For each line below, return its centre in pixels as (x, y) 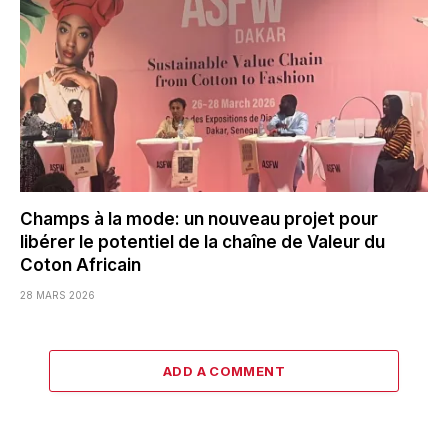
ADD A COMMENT (224, 370)
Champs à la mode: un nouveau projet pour (199, 218)
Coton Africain (86, 264)
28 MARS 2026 (57, 294)
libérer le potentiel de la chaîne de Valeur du (202, 241)
